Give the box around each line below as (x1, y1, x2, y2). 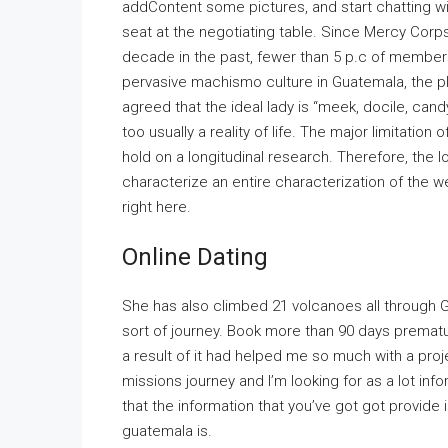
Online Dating (122, 243, 268, 271)
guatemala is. (122, 422, 212, 440)
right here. (122, 198, 191, 216)
